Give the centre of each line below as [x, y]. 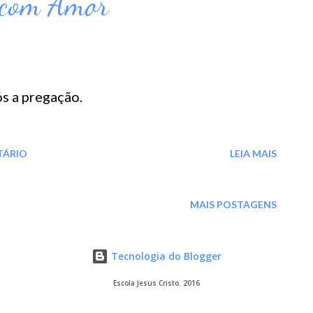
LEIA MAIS [253, 153]
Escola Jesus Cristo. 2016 [156, 283]
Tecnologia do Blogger [165, 256]
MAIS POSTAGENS [233, 204]
